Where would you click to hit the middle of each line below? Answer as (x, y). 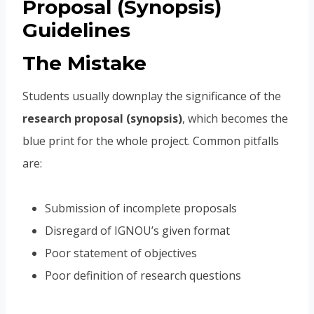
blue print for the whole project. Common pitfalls (151, 141)
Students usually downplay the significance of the (152, 96)
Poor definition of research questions (143, 276)
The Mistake (84, 63)
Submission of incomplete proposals (141, 209)
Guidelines (76, 30)
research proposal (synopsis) (102, 119)
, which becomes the (235, 119)
